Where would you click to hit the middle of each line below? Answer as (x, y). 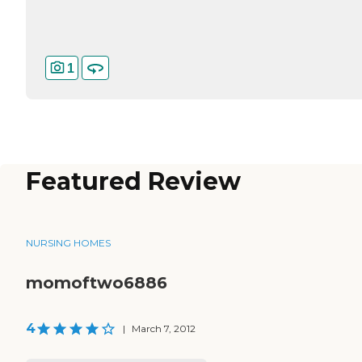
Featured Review (133, 182)
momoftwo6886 (97, 283)
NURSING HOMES (68, 243)
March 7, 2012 (164, 329)
